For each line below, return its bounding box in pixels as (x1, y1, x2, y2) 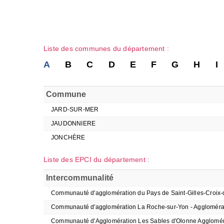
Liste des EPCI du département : (43, 155, 150, 163)
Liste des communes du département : (43, 44, 169, 52)
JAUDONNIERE (51, 120, 96, 127)
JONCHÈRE (51, 134, 85, 141)
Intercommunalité (46, 173, 114, 182)
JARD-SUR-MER (51, 106, 99, 113)
